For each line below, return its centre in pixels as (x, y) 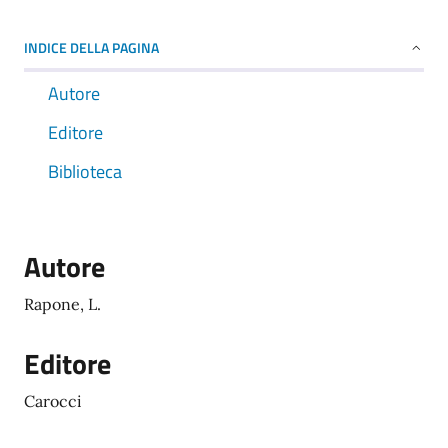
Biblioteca (85, 171)
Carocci (53, 401)
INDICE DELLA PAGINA (91, 47)
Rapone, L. (62, 304)
